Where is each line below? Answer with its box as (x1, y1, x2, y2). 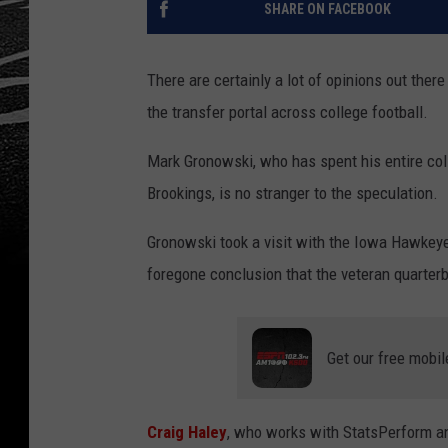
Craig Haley (147, 421, 227, 442)
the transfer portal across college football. (147, 101, 428, 122)
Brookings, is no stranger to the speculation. (147, 182, 438, 203)
